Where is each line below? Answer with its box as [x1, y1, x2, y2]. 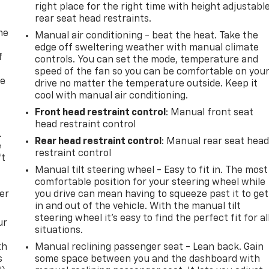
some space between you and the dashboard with [35, 255, 261, 265]
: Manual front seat [166, 108, 254, 118]
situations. [35, 226, 83, 236]
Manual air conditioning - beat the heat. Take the [35, 31, 259, 41]
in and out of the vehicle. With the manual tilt [35, 202, 241, 212]
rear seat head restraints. [35, 14, 152, 25]
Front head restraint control [35, 108, 166, 118]
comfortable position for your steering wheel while [35, 178, 266, 188]
